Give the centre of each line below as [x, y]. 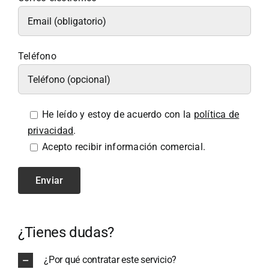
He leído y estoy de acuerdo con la [118, 115]
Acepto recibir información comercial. [124, 147]
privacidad [50, 131]
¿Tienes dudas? [66, 233]
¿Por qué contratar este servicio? [110, 259]
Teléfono [37, 56]
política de [216, 115]
